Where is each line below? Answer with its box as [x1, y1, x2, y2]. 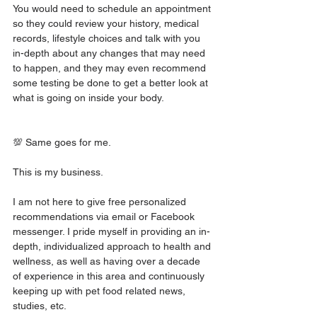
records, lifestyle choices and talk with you [13, 33, 203, 44]
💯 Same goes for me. [13, 137, 111, 148]
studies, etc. [13, 300, 67, 311]
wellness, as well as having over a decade [13, 255, 203, 267]
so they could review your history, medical [13, 18, 202, 29]
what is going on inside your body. [13, 92, 164, 103]
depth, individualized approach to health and [13, 241, 214, 252]
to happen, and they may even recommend [13, 62, 209, 74]
